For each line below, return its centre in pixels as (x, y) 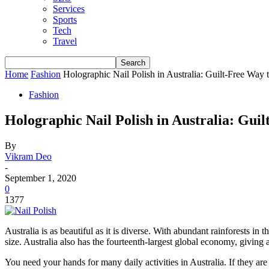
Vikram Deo (28, 156)
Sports (65, 20)
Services (69, 9)
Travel (65, 41)
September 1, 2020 (41, 178)
